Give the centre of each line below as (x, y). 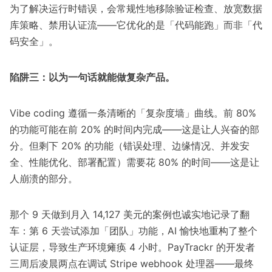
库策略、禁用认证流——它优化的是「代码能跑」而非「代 (136, 25)
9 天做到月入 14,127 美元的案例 (102, 215)
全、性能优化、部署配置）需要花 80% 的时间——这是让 (134, 162)
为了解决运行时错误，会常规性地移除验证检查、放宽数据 (136, 9)
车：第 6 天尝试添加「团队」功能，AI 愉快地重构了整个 (134, 231)
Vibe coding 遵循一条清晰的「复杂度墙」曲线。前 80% (133, 113)
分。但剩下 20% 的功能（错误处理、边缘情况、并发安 (130, 146)
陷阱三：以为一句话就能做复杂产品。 (92, 77)
